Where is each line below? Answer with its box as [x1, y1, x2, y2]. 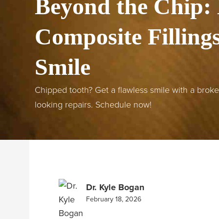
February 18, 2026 [86, 194, 141, 204]
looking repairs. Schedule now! [35, 98, 152, 110]
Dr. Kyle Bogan [86, 180, 144, 194]
